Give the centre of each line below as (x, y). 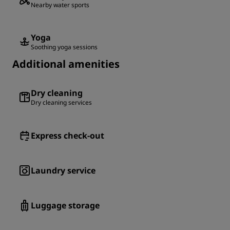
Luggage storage (65, 206)
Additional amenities (66, 64)
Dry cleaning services (61, 103)
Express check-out (68, 136)
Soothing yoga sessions (64, 47)
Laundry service (63, 171)
